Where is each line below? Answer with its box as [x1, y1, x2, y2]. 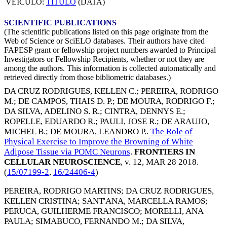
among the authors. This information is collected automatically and [4, 63, 216, 72]
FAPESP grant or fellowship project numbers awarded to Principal [4, 45, 216, 54]
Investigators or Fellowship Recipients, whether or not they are [4, 54, 204, 63]
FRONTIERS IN [132, 147, 195, 157]
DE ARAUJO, [161, 117, 209, 127]
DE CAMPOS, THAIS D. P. [18, 96, 112, 106]
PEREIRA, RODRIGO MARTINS [4, 185, 121, 196]
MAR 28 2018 [146, 157, 197, 167]
